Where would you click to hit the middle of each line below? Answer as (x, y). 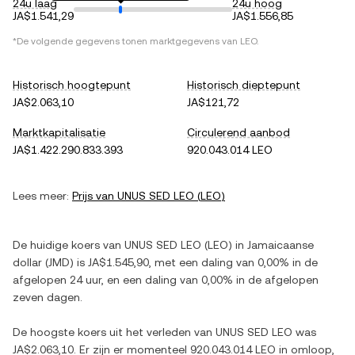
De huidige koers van (69, 245)
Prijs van (95, 196)
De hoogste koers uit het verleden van (114, 332)
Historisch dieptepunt (244, 85)
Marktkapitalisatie (59, 132)
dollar (27, 262)
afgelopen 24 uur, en (68, 280)
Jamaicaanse (281, 245)
